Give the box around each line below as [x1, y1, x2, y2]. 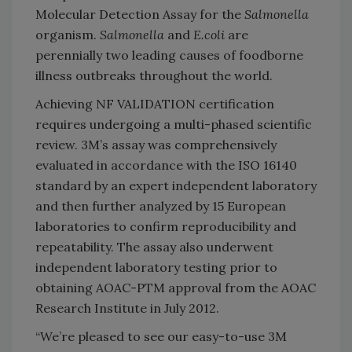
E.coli [193, 27, 225, 43]
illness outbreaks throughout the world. [35, 68, 273, 84]
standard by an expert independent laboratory [35, 178, 317, 194]
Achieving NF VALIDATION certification [35, 96, 274, 112]
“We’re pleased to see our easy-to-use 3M [35, 328, 287, 345]
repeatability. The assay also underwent [35, 239, 273, 255]
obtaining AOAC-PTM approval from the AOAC [35, 280, 316, 296]
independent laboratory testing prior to [35, 259, 277, 276]
